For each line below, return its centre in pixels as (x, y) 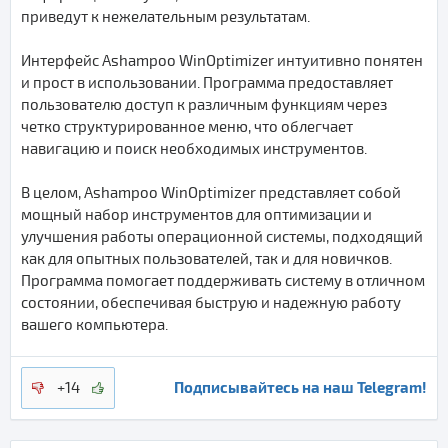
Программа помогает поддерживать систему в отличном (223, 281)
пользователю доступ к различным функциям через (204, 105)
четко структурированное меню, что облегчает (187, 127)
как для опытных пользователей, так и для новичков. (206, 259)
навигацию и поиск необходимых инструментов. (194, 149)
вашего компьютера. (94, 325)
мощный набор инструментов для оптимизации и (196, 215)
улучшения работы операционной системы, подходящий (222, 237)
